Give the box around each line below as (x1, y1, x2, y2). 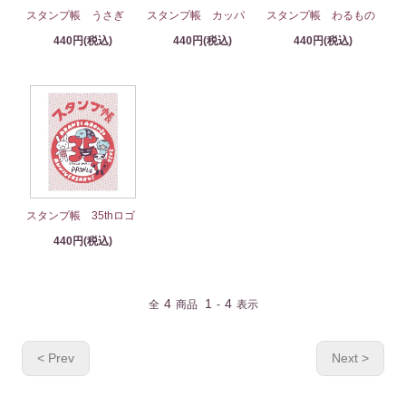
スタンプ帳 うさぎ (25, 9, 124, 22)
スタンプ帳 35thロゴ (25, 209, 135, 222)
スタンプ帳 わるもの (266, 9, 376, 22)
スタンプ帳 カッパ (146, 9, 245, 22)
